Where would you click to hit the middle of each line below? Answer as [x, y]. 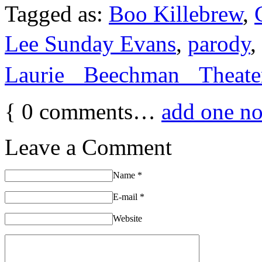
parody [219, 43]
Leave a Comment [88, 147]
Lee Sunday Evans [90, 43]
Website [127, 218]
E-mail [126, 196]
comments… [97, 111]
